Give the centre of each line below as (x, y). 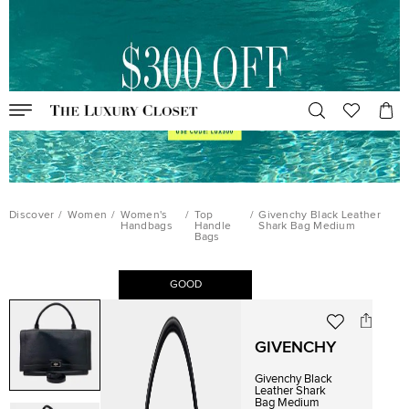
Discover (32, 215)
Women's (144, 215)
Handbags (146, 226)
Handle (213, 226)
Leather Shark (291, 391)
